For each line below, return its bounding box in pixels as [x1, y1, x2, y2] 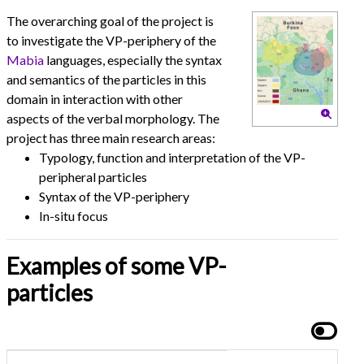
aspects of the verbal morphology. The [6, 110, 220, 127]
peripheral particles [39, 169, 148, 185]
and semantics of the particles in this [6, 71, 207, 88]
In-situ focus [39, 208, 109, 224]
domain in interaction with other [6, 91, 184, 107]
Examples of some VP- [6, 252, 227, 280]
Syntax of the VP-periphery [39, 188, 190, 205]
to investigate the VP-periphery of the [6, 32, 217, 49]
